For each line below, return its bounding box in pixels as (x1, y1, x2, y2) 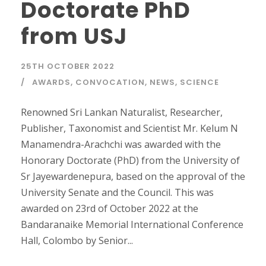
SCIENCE (180, 77, 219, 88)
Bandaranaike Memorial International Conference (21, 218, 243, 232)
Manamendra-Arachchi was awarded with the (21, 138, 221, 151)
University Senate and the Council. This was (21, 186, 214, 199)
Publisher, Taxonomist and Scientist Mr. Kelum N (21, 122, 238, 135)
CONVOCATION (75, 77, 145, 88)
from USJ (21, 21, 127, 52)
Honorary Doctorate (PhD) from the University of (21, 154, 240, 167)
